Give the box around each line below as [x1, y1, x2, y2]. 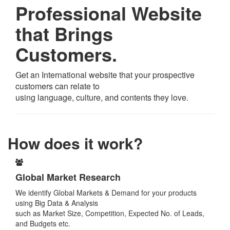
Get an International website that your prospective [15, 69, 195, 81]
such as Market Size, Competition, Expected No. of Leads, [15, 208, 204, 219]
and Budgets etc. [15, 218, 70, 229]
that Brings [15, 20, 113, 47]
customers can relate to [15, 80, 100, 92]
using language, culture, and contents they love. [15, 91, 188, 104]
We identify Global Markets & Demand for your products [15, 187, 197, 198]
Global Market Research [15, 170, 121, 184]
